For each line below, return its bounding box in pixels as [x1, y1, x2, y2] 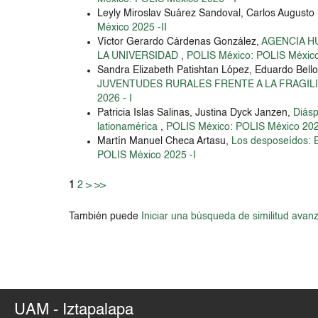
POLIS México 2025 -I [97, 150, 197, 160]
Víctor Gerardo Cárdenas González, [97, 36, 262, 47]
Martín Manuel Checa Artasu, [97, 136, 232, 146]
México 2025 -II [97, 22, 168, 33]
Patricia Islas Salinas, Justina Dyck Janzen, [97, 107, 294, 118]
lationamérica [97, 121, 161, 132]
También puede [69, 211, 142, 221]
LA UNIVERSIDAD [97, 50, 182, 61]
